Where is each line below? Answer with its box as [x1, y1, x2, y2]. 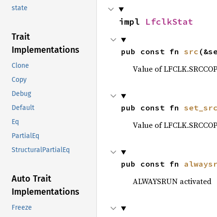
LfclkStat [145, 16, 193, 27]
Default [12, 104, 34, 112]
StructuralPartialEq [12, 146, 70, 155]
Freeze [12, 203, 32, 212]
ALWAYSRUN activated [132, 176, 212, 186]
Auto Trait [12, 173, 51, 185]
